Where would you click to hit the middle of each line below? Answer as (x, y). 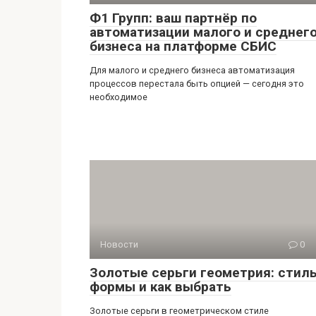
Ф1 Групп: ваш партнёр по (173, 18)
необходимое (119, 97)
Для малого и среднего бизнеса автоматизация (192, 70)
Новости (119, 244)
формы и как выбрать (160, 287)
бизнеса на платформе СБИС (183, 46)
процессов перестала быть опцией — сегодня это (197, 84)
